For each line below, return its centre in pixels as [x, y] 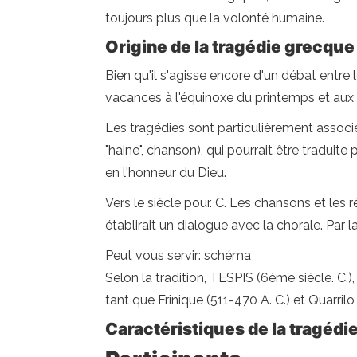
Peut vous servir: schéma [178, 255]
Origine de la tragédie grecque [230, 47]
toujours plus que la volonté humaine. [215, 18]
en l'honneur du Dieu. [166, 173]
